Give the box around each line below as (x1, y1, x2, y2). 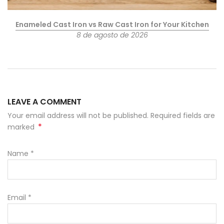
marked (7, 122, 36, 132)
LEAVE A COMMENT (7, 96, 81, 107)
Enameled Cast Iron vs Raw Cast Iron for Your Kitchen (15, 19, 209, 29)
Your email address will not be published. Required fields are (7, 110, 215, 120)
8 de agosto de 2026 (76, 30, 148, 40)
